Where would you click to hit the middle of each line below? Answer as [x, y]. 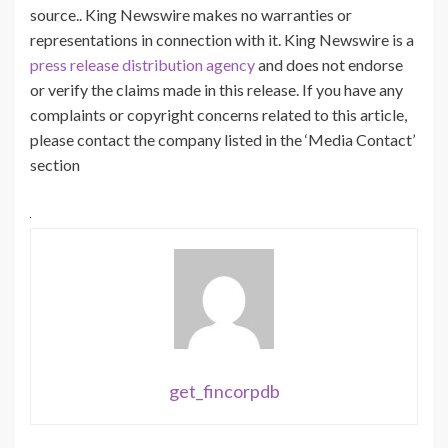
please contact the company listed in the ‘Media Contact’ [222, 139]
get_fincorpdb [224, 390]
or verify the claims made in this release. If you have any [216, 89]
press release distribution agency [142, 64]
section [55, 164]
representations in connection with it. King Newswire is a [222, 39]
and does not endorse [329, 64]
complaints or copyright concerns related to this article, [218, 114]
